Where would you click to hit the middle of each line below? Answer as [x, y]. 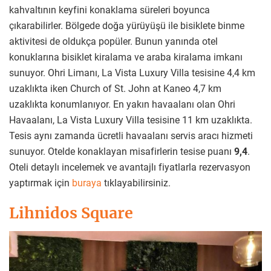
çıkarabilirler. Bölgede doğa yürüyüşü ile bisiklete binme [127, 25]
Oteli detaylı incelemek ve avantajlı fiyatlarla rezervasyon [130, 167]
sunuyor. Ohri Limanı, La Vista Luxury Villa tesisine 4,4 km [132, 73]
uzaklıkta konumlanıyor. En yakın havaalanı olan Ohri [122, 104]
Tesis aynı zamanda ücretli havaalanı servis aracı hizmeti [131, 135]
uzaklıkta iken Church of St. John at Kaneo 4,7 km [115, 88]
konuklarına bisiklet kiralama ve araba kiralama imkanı [126, 57]
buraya [88, 183]
